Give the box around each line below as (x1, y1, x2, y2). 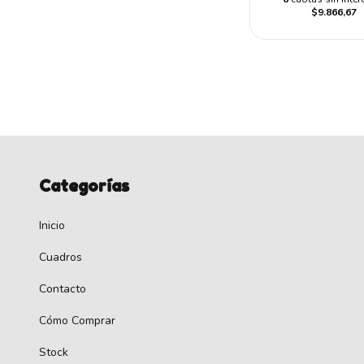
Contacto (39, 280, 86, 297)
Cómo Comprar (39, 312, 115, 328)
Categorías (39, 176, 129, 197)
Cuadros (39, 249, 82, 265)
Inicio (39, 217, 65, 233)
